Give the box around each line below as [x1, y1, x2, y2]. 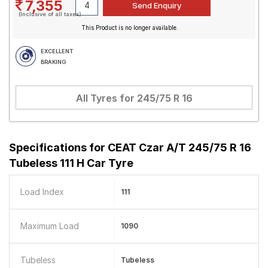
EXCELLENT [41, 48, 73, 54]
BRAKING [41, 59, 66, 65]
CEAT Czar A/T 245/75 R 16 [108, 141, 251, 154]
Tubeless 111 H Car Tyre [9, 157, 133, 169]
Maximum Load [20, 221, 79, 231]
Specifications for [9, 141, 108, 154]
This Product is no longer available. [81, 25, 178, 31]
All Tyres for [75, 92, 137, 104]
